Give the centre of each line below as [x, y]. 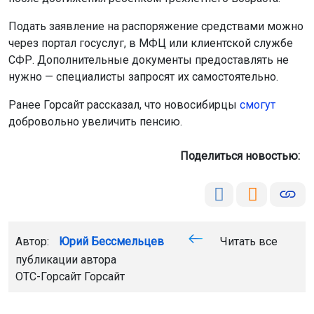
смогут [258, 104]
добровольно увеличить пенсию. [95, 121]
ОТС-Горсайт [50, 276]
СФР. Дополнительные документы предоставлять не [149, 60]
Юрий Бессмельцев [111, 241]
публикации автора [66, 259]
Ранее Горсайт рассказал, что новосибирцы [124, 104]
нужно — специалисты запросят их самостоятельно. [143, 76]
